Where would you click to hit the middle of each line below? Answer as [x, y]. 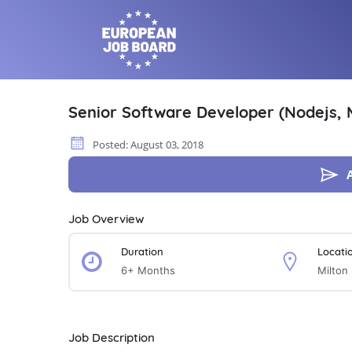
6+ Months [148, 270]
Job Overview [106, 219]
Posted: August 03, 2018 [148, 145]
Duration [142, 251]
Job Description [112, 337]
